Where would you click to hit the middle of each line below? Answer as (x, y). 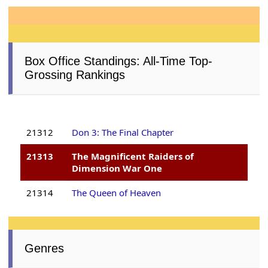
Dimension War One (117, 168)
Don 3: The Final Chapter (123, 133)
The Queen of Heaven (117, 193)
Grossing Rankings (75, 75)
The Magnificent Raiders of (133, 156)
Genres (45, 249)
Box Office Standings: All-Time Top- (119, 61)
